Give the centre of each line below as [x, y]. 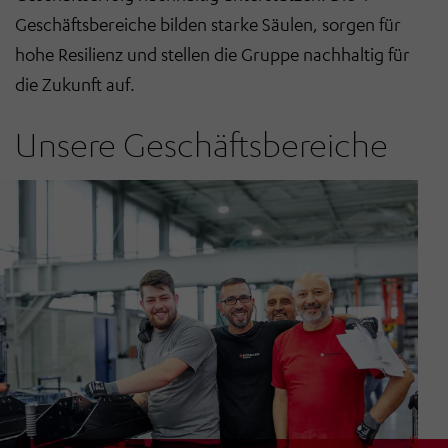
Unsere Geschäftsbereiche [201, 143]
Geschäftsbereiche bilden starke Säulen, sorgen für [208, 23]
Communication [230, 214]
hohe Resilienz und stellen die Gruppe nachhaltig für [212, 53]
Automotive [71, 214]
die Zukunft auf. [75, 83]
